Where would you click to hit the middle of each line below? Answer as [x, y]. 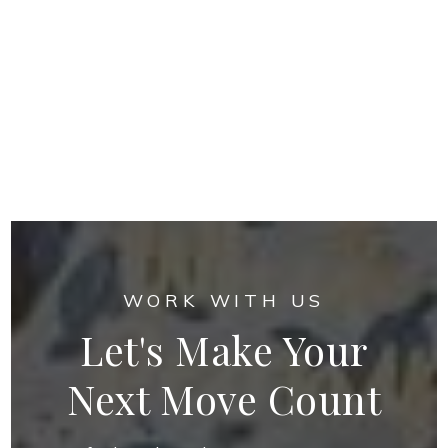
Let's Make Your [224, 350]
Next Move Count [224, 399]
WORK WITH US [224, 301]
